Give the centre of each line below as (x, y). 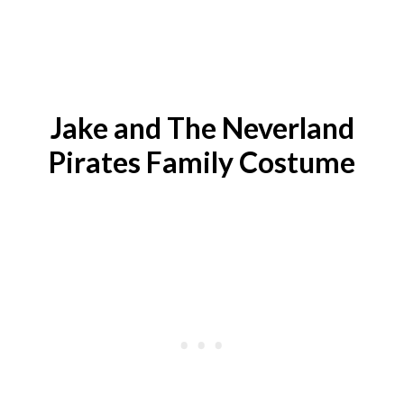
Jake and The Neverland (202, 128)
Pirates (95, 162)
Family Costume (248, 162)
